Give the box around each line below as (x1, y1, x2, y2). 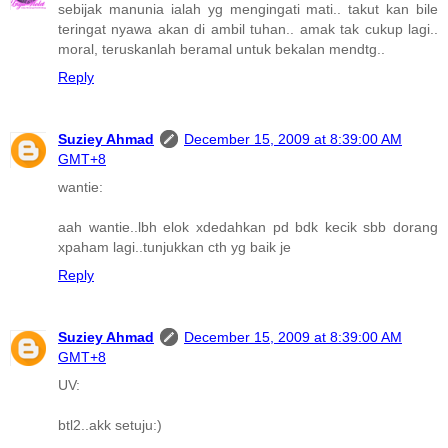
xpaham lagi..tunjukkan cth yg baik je (58, 238, 291, 255)
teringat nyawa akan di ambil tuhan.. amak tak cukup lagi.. (58, 20, 438, 37)
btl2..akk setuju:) (58, 416, 162, 433)
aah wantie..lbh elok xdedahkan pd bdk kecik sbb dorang (58, 218, 438, 235)
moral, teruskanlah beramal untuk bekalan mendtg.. (58, 40, 385, 57)
